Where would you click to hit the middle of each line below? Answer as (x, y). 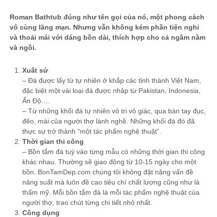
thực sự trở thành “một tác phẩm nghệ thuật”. (92, 132)
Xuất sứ (35, 70)
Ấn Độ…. (36, 101)
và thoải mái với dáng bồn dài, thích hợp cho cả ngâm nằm (108, 38)
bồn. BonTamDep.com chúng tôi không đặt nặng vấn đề (108, 172)
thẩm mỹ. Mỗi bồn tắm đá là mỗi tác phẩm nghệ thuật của (111, 193)
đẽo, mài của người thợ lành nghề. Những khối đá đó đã (108, 121)
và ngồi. (23, 48)
